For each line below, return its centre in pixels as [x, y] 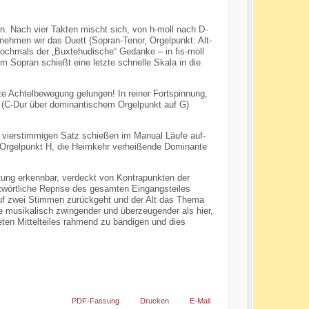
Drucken [155, 301]
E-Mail [200, 301]
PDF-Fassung [96, 301]
